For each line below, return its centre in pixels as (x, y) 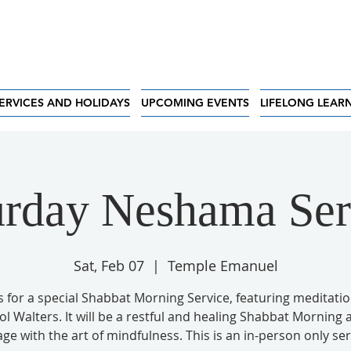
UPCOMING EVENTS (195, 103)
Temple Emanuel (223, 266)
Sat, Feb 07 (109, 266)
